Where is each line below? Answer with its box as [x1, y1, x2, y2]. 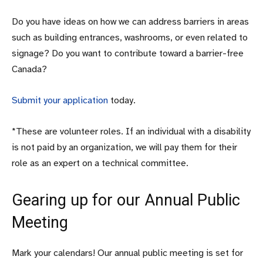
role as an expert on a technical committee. [12, 157, 188, 169]
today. [108, 94, 136, 106]
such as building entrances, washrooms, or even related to [12, 31, 248, 43]
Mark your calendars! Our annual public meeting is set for [12, 247, 243, 259]
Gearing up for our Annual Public [12, 190, 240, 210]
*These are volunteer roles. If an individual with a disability [12, 125, 251, 137]
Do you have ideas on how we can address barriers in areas [12, 15, 249, 28]
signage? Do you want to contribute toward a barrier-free [12, 47, 244, 59]
